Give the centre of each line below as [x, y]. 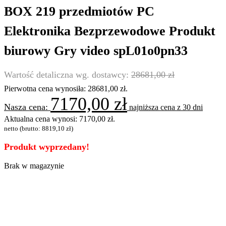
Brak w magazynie [34, 165]
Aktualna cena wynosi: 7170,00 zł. [60, 119]
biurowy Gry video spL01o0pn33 [96, 51]
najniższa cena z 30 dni [165, 107]
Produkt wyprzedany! [47, 147]
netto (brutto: [23, 128]
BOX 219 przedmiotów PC [79, 12]
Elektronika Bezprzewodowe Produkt [110, 31]
